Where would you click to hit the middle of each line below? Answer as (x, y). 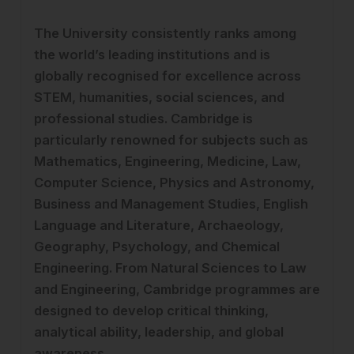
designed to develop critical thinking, (151, 311)
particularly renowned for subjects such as (171, 140)
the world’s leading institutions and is (152, 55)
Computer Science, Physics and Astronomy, (174, 183)
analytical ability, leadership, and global (159, 332)
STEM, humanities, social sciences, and (159, 97)
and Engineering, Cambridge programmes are (177, 289)
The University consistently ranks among (165, 33)
